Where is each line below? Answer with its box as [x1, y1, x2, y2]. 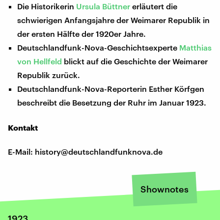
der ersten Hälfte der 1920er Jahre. [17, 28, 146, 38]
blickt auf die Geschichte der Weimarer [62, 56, 208, 66]
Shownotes [140, 183, 189, 194]
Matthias [179, 42, 212, 52]
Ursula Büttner [76, 1, 131, 11]
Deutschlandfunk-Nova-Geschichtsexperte [17, 42, 180, 52]
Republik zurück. [17, 70, 81, 80]
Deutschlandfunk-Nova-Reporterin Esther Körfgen [17, 83, 205, 93]
